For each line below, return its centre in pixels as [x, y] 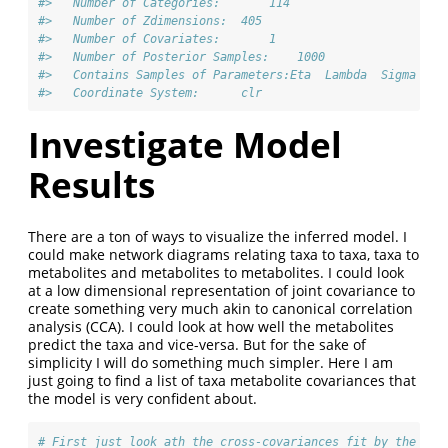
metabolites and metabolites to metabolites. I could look [216, 273]
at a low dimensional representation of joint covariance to [221, 291]
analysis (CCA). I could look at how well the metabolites [211, 327]
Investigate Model [185, 145]
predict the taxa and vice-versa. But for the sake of [197, 345]
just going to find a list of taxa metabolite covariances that [222, 381]
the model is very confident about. [142, 399]
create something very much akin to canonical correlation [220, 309]
